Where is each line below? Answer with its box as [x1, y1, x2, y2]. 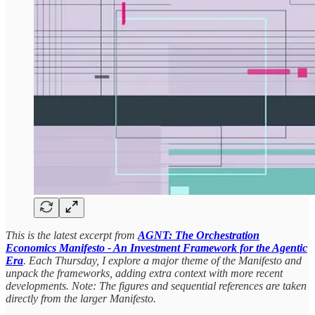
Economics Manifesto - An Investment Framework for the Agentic [6, 241, 307, 254]
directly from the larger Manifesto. [6, 292, 156, 304]
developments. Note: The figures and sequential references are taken [6, 279, 307, 292]
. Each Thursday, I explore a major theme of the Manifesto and [23, 254, 302, 266]
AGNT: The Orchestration [138, 229, 259, 241]
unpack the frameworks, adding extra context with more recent [6, 266, 283, 279]
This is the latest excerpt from [6, 229, 138, 241]
